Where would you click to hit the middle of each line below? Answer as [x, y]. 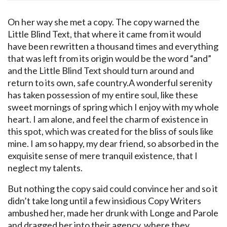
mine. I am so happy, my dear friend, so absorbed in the [113, 144]
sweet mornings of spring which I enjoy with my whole [113, 107]
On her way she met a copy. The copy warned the [104, 22]
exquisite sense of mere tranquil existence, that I [103, 156]
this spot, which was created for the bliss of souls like [110, 131]
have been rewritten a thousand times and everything [113, 46]
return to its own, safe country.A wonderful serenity [110, 83]
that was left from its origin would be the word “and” [109, 59]
